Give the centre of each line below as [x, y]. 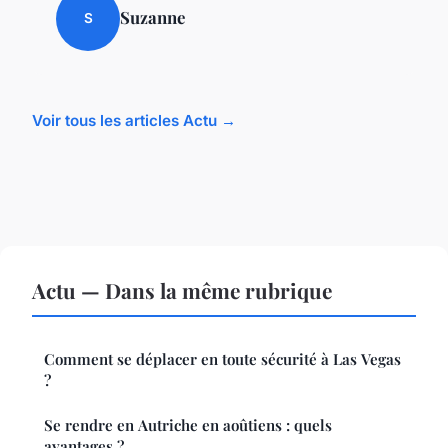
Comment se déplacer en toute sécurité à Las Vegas [222, 358]
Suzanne [152, 16]
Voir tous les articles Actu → [134, 120]
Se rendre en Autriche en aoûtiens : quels [188, 424]
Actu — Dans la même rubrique [182, 289]
